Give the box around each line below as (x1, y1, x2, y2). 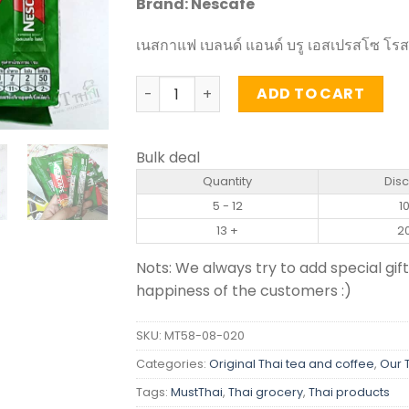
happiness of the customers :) (136, 280, 351, 302)
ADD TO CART (257, 83, 365, 105)
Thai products (309, 384, 390, 401)
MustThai (171, 384, 223, 401)
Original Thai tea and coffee (209, 356, 374, 372)
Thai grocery (228, 384, 303, 401)
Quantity (203, 173, 252, 191)
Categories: (136, 356, 209, 372)
